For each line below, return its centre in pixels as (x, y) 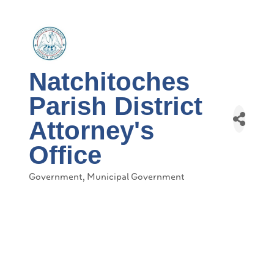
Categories (51, 184)
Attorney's (91, 131)
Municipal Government (136, 177)
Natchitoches (109, 82)
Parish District (116, 106)
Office (65, 155)
